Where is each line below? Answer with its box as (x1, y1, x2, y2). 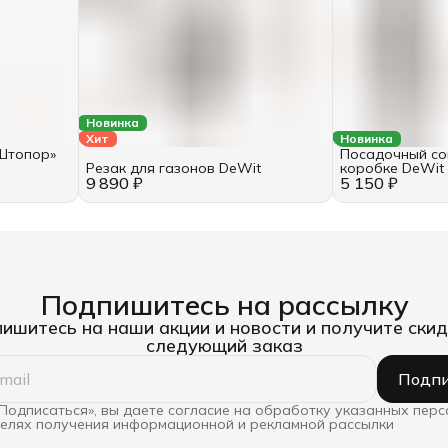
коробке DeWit (340, 158, 445, 177)
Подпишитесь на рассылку (40, 286, 408, 322)
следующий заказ (145, 333, 303, 357)
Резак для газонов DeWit (85, 158, 261, 177)
